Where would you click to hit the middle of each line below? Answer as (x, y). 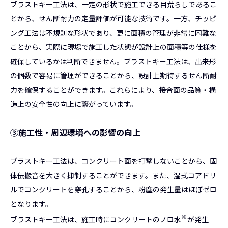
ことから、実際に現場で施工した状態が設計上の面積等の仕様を (113, 47)
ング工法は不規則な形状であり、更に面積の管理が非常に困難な (113, 33)
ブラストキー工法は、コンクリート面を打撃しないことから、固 (113, 161)
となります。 (31, 204)
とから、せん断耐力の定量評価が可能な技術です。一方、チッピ (113, 19)
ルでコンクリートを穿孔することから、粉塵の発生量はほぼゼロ (113, 190)
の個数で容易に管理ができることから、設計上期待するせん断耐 (113, 76)
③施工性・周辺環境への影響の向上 (75, 133)
